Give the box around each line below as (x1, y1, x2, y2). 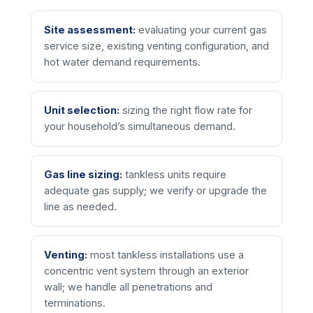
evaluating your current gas (136, 23, 267, 36)
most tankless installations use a (87, 248, 244, 261)
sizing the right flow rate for (119, 103, 252, 117)
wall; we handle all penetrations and (44, 280, 212, 293)
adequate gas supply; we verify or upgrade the (44, 184, 267, 197)
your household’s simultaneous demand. (44, 119, 235, 133)
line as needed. (44, 200, 117, 213)
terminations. (44, 296, 105, 310)
